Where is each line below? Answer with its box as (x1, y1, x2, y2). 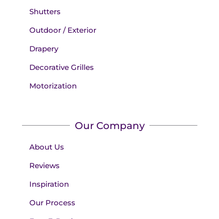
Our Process (29, 197, 75, 207)
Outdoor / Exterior (29, 25, 96, 35)
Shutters (29, 6, 61, 16)
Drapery (29, 44, 58, 53)
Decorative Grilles (29, 62, 94, 72)
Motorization (29, 81, 77, 90)
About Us (29, 142, 64, 152)
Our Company (74, 119, 145, 131)
